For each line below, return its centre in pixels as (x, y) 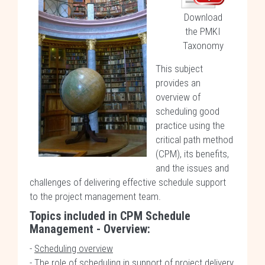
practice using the (190, 125)
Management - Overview (88, 229)
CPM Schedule (155, 216)
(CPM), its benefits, (192, 154)
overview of (178, 97)
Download (203, 17)
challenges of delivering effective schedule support (128, 182)
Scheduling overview (74, 248)
